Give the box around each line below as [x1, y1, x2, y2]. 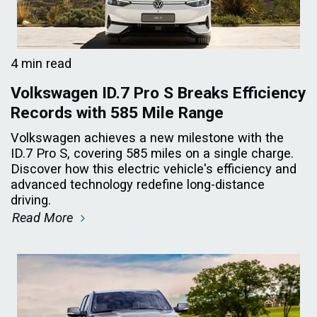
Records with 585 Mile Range [11, 103, 224, 122]
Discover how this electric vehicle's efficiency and [11, 161, 296, 176]
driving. [11, 192, 51, 207]
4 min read [11, 55, 71, 71]
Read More [12, 209, 76, 225]
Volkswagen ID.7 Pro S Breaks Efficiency [11, 83, 306, 103]
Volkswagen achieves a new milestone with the [11, 129, 284, 145]
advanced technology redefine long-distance [11, 176, 265, 192]
